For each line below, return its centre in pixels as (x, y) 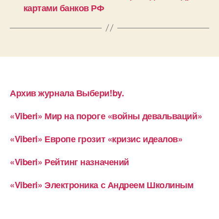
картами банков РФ (64, 8)
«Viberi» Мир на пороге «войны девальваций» (106, 116)
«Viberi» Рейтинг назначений (69, 162)
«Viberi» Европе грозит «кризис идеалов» (96, 139)
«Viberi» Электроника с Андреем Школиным (102, 185)
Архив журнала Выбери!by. (67, 93)
